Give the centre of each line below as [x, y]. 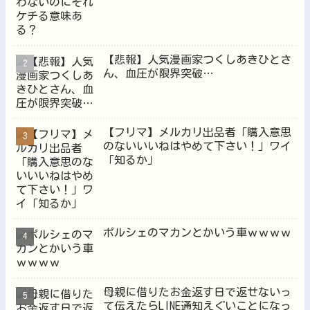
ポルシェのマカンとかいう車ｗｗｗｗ [198, 233]
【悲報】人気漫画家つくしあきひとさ [198, 59]
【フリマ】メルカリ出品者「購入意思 [198, 132]
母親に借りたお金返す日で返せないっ [198, 292]
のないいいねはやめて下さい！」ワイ [198, 146]
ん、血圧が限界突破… [159, 73]
